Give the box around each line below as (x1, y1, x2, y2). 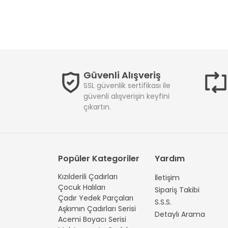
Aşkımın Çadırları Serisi (58, 204, 136, 214)
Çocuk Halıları (58, 182, 105, 192)
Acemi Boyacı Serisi (58, 214, 126, 224)
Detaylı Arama (155, 209, 205, 219)
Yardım (155, 153, 185, 164)
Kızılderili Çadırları (58, 172, 118, 182)
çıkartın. (83, 102, 111, 112)
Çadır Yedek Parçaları (58, 193, 133, 203)
